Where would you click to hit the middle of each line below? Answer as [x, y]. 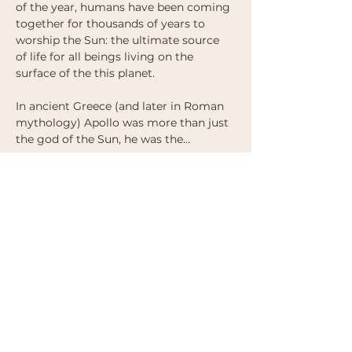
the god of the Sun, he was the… [103, 139]
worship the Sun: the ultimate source [119, 40]
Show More [47, 180]
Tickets [57, 231]
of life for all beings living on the [106, 57]
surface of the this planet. [87, 73]
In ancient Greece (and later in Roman [121, 106]
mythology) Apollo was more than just [124, 123]
